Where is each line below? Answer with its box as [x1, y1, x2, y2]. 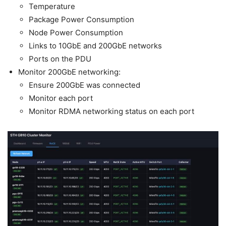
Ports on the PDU [29, 53, 91, 64]
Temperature [29, 1, 75, 11]
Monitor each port [29, 93, 93, 103]
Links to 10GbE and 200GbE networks [29, 40, 162, 50]
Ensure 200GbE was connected [29, 80, 140, 90]
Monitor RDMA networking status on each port [29, 106, 194, 116]
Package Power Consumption [29, 14, 134, 24]
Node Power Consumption [29, 27, 123, 37]
